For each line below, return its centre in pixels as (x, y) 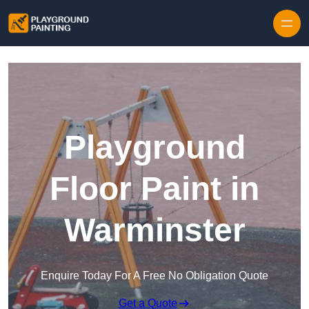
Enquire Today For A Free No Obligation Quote (154, 276)
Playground (154, 148)
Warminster (154, 230)
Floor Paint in (154, 189)
